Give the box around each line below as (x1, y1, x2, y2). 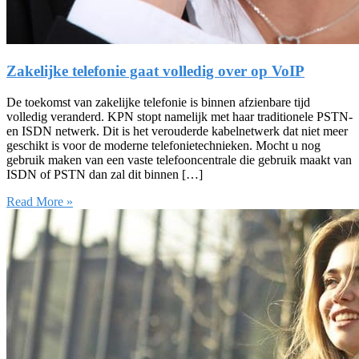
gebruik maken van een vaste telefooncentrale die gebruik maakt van (6, 152, 352, 167)
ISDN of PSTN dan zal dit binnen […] (6, 167, 203, 181)
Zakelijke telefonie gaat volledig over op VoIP (6, 63, 305, 80)
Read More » (6, 194, 73, 208)
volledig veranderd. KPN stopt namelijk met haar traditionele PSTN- (6, 109, 353, 123)
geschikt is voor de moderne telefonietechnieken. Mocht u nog (6, 138, 321, 152)
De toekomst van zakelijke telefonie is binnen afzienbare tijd (6, 95, 310, 109)
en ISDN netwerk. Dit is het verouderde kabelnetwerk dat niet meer (6, 123, 348, 138)
